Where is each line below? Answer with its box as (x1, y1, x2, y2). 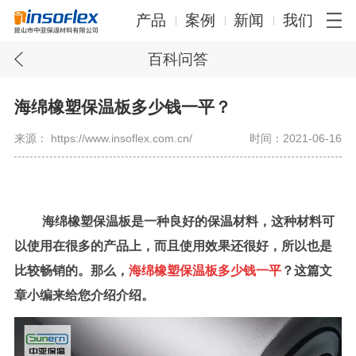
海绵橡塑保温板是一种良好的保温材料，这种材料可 (42, 214, 335, 228)
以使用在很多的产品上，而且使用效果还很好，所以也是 (14, 238, 332, 253)
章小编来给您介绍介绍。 (14, 288, 154, 302)
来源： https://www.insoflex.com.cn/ (14, 132, 192, 145)
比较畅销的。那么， (14, 263, 129, 277)
